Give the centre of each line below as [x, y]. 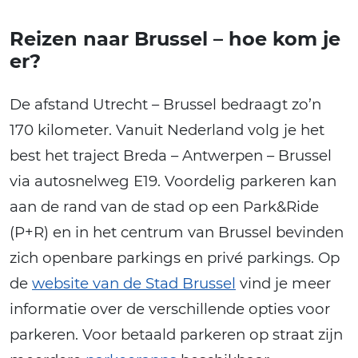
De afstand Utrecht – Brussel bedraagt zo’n [165, 104]
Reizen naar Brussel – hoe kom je [175, 38]
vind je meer [283, 283]
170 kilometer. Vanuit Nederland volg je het [167, 129]
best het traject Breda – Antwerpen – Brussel [171, 155]
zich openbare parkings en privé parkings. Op [175, 257]
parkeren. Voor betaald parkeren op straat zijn [176, 334]
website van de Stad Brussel [134, 283]
